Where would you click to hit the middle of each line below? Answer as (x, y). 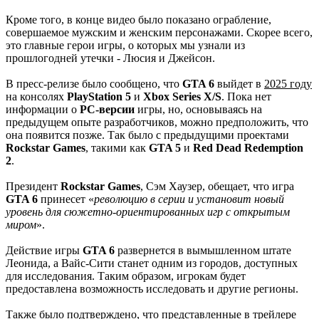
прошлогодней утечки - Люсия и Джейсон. (110, 58)
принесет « (67, 199)
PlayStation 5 (99, 96)
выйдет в (241, 83)
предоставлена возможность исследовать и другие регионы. (152, 288)
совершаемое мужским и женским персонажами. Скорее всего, (159, 32)
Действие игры (44, 250)
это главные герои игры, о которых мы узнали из (125, 45)
